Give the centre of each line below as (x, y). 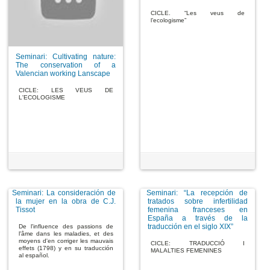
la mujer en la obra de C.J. (66, 202)
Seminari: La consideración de (62, 193)
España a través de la (198, 218)
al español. (34, 256)
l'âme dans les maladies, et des (66, 234)
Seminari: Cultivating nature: (66, 57)
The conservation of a (66, 65)
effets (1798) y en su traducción (66, 248)
